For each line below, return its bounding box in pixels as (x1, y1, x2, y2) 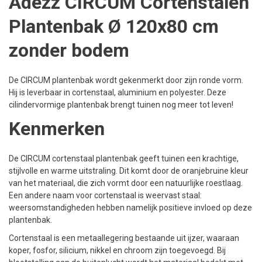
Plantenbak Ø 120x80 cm (9, 15, 219, 37)
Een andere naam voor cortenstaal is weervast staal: (9, 191, 202, 200)
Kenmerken (9, 118, 105, 140)
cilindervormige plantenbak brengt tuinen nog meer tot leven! (9, 100, 233, 109)
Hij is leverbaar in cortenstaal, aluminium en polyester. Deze (9, 88, 226, 97)
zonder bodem (9, 39, 129, 61)
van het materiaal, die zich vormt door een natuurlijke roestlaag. (9, 178, 243, 188)
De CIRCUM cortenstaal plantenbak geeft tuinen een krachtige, (9, 154, 239, 163)
